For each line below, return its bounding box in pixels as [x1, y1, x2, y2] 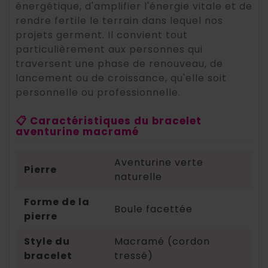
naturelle [114, 170, 162, 184]
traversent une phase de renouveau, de [16, 57, 223, 71]
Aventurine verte [114, 156, 203, 170]
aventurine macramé [16, 124, 139, 139]
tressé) [114, 249, 153, 263]
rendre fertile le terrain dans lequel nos [16, 14, 223, 28]
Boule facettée [114, 202, 193, 217]
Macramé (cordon [114, 234, 210, 249]
